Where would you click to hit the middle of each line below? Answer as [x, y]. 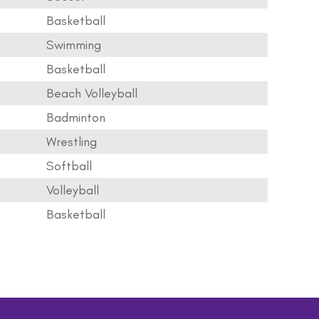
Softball [69, 166]
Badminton [76, 117]
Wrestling [72, 142]
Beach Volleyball [92, 93]
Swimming [74, 45]
